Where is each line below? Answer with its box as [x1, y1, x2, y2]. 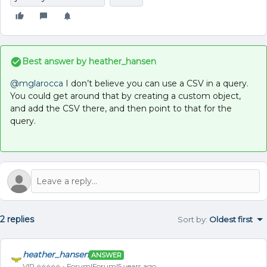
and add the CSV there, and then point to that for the [10, 103, 232, 114]
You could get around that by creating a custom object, [10, 91, 241, 101]
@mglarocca [10, 78, 63, 89]
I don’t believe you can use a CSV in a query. [63, 78, 251, 89]
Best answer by [22, 56, 86, 67]
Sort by [178, 215, 206, 224]
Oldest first [209, 215, 253, 224]
